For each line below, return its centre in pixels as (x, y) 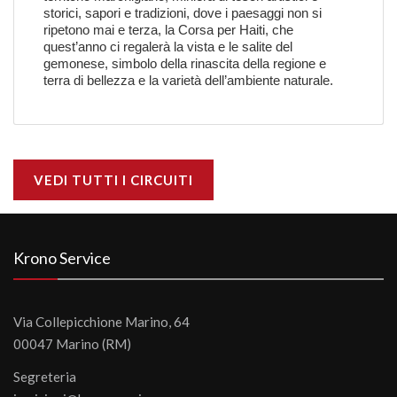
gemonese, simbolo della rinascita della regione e (185, 63)
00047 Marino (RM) (72, 344)
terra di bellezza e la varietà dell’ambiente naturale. (188, 80)
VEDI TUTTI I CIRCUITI (113, 180)
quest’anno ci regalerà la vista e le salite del (168, 47)
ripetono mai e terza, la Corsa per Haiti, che (168, 30)
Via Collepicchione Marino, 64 (101, 322)
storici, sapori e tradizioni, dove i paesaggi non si (183, 13)
